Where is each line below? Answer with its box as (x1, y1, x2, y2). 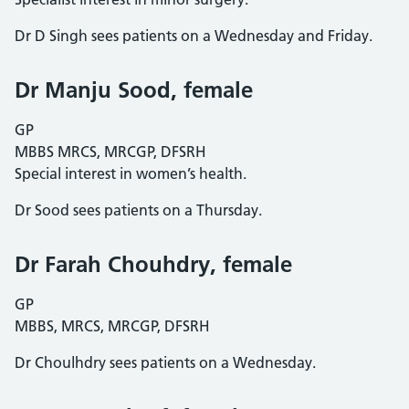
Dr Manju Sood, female (15, 77, 253, 103)
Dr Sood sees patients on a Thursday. (15, 201, 262, 219)
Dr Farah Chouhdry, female (15, 251, 292, 278)
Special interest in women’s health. (15, 164, 246, 183)
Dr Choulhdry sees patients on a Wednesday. (15, 353, 316, 372)
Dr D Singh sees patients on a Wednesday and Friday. (15, 26, 372, 45)
